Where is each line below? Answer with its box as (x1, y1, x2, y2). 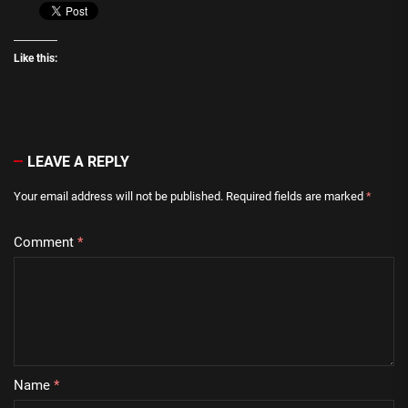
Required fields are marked (226, 189, 366, 203)
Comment (14, 233, 77, 250)
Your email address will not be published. (14, 189, 223, 203)
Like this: (14, 51, 57, 65)
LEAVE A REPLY (27, 152, 129, 170)
